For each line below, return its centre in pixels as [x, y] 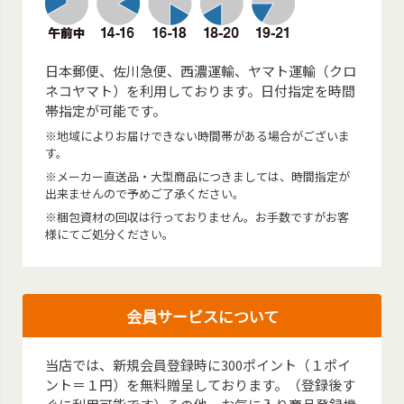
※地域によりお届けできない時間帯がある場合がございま [198, 136]
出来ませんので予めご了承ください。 [145, 194]
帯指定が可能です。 [106, 111]
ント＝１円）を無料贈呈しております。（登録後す [201, 385]
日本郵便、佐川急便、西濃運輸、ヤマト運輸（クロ [201, 71]
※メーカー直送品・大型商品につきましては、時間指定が [198, 177]
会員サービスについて [202, 317]
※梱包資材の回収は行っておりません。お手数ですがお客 [197, 217]
